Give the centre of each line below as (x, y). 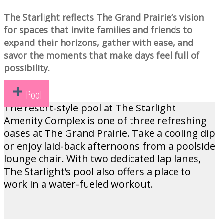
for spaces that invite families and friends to (98, 30)
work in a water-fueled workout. (78, 184)
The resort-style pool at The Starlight (90, 108)
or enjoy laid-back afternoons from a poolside (109, 146)
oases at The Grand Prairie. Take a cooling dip (109, 133)
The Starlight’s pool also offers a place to (97, 171)
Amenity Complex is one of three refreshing (105, 120)
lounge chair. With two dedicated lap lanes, (102, 159)
